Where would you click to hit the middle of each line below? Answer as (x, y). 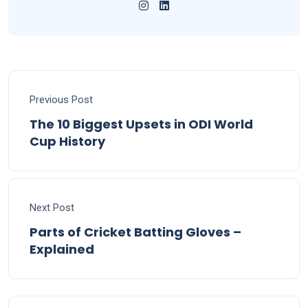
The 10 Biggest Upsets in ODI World (141, 124)
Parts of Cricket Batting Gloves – (135, 232)
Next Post (52, 208)
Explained (62, 250)
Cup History (67, 142)
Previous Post (61, 100)
